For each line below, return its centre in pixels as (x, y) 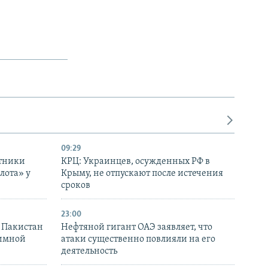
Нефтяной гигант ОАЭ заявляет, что (137, 228)
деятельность (89, 252)
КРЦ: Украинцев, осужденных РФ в (135, 162)
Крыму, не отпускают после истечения (142, 174)
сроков (76, 186)
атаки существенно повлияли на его (138, 240)
